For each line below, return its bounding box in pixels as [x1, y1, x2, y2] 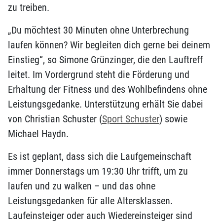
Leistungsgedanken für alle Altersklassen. [8, 195, 173, 207]
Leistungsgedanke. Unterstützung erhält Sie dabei [8, 98, 203, 110]
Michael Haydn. [8, 128, 69, 140]
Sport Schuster [102, 113, 159, 125]
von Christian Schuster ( [8, 113, 102, 125]
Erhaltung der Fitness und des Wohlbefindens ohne [8, 83, 207, 95]
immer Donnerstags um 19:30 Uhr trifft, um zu [8, 165, 188, 177]
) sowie [159, 113, 187, 125]
